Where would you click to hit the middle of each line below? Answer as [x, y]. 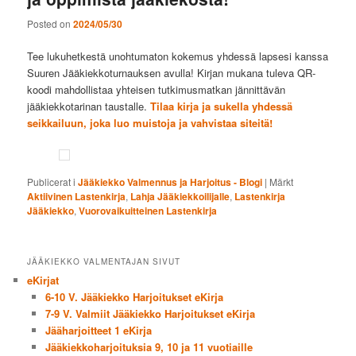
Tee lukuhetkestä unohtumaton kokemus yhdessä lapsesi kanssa [178, 56]
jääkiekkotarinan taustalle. [89, 106]
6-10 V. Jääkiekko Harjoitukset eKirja [134, 297]
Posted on [50, 23]
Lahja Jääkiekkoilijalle [180, 196]
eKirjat [43, 281]
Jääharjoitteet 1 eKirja [98, 331]
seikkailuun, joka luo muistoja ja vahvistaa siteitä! [150, 122]
